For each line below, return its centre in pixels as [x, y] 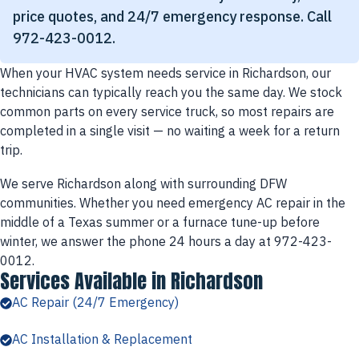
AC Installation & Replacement [102, 339]
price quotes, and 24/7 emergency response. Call [172, 16]
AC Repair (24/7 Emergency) [95, 302]
